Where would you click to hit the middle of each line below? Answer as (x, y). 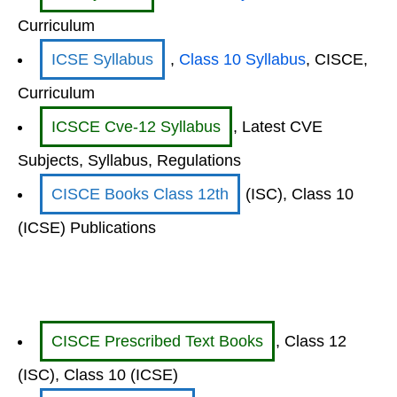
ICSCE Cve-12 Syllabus (136, 127)
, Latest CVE (278, 127)
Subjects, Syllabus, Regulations (129, 160)
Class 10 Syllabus (242, 59)
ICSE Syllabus (102, 59)
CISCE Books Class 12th (140, 194)
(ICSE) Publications (87, 228)
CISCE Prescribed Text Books (157, 341)
